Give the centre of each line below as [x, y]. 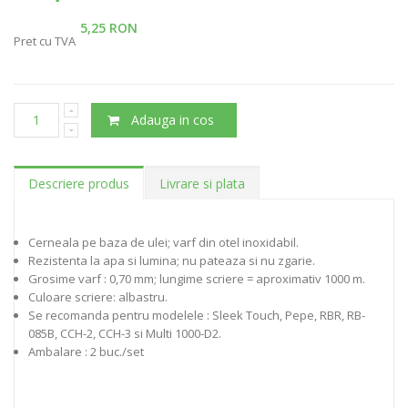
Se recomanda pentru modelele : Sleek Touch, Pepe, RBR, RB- [197, 315]
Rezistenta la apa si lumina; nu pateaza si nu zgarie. [172, 260]
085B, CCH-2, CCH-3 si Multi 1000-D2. [125, 333]
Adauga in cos [173, 119]
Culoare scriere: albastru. [98, 296]
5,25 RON [109, 27]
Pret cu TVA [45, 41]
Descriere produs [79, 183]
